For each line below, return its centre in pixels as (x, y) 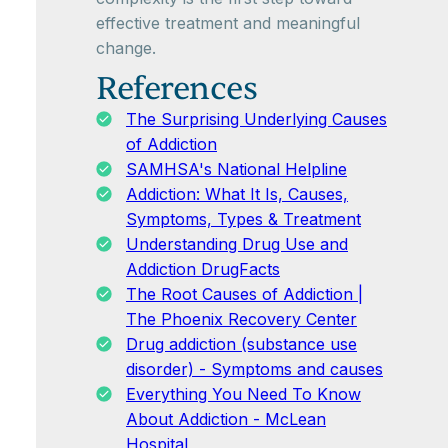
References (176, 89)
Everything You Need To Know (243, 394)
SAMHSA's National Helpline (236, 169)
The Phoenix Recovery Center (241, 319)
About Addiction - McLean (226, 419)
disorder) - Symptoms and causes (254, 369)
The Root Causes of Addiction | (244, 294)
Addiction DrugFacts (203, 269)
